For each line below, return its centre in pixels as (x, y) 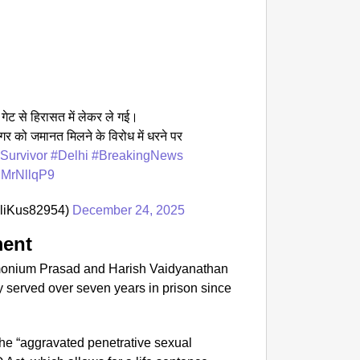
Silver (333, 51)
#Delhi (70, 156)
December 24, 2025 (129, 211)
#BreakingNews (138, 156)
